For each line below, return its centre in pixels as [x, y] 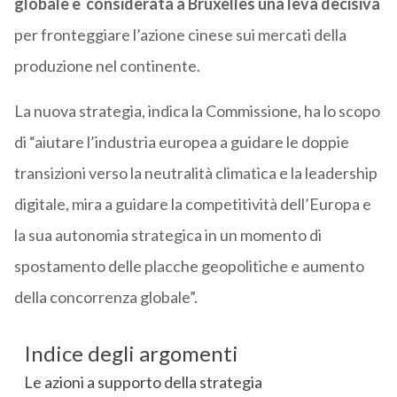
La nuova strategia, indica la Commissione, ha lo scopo [197, 111]
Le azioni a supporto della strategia [143, 382]
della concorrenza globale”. [105, 297]
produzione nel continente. [107, 66]
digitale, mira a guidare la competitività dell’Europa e [192, 204]
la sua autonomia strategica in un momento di [167, 235]
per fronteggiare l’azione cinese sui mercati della [180, 35]
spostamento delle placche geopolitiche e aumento [189, 266]
